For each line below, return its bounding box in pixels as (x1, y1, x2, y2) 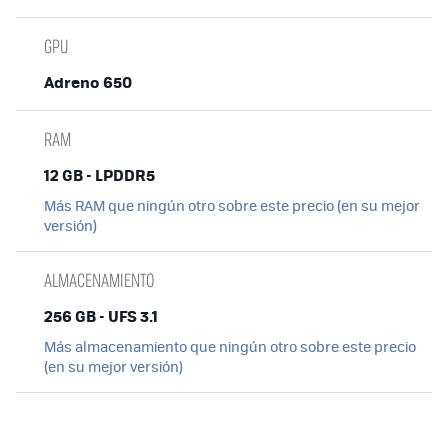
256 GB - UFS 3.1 (44, 304, 158, 327)
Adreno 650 (44, 70, 132, 93)
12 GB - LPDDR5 (44, 163, 155, 186)
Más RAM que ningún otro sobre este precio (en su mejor (44, 195, 420, 215)
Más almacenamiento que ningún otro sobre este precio (44, 336, 416, 356)
